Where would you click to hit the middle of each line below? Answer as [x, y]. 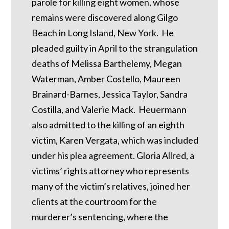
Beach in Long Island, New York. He [103, 33]
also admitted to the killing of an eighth [108, 125]
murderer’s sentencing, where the [100, 217]
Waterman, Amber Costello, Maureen [106, 79]
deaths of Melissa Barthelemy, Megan [107, 64]
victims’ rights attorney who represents [111, 171]
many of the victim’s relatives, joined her [111, 186]
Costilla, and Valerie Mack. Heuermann [109, 110]
